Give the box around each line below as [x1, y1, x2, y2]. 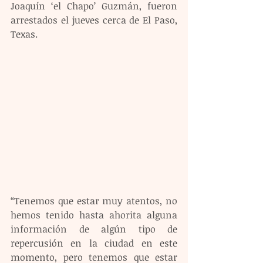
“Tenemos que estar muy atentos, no [11, 194, 177, 208]
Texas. [11, 28, 38, 41]
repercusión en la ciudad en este [11, 237, 177, 250]
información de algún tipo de [11, 222, 177, 236]
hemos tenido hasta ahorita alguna [11, 208, 177, 222]
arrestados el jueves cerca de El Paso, [11, 14, 177, 26]
